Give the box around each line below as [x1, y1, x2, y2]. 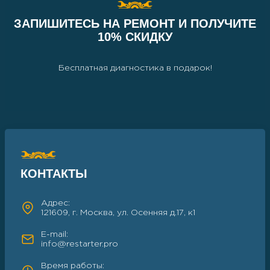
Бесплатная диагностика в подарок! [58, 64, 212, 72]
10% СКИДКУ [98, 30, 172, 43]
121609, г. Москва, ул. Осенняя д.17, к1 [41, 209, 195, 216]
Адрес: [41, 199, 70, 207]
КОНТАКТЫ [20, 167, 87, 180]
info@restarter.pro [41, 240, 118, 248]
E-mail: [41, 231, 68, 238]
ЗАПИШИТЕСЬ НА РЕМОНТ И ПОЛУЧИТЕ [14, 17, 256, 30]
